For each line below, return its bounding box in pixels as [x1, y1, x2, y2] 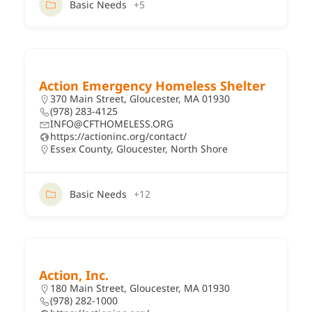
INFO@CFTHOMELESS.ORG [50, 116, 173, 130]
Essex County [50, 141, 111, 155]
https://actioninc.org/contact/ [50, 129, 187, 143]
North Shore [171, 141, 228, 155]
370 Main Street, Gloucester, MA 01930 [50, 91, 230, 105]
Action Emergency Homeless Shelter [39, 77, 265, 94]
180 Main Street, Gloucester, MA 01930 [50, 281, 230, 295]
